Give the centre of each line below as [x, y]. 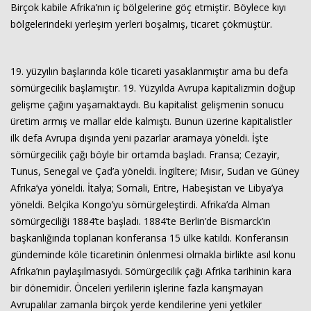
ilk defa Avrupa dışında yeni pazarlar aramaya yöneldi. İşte [140, 138]
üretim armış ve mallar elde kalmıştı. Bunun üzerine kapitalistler [151, 121]
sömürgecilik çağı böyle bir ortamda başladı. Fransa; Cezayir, [145, 154]
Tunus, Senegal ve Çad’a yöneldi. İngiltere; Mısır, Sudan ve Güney [155, 171]
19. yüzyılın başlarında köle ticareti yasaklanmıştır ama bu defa [149, 71]
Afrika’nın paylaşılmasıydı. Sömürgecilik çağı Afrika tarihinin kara [151, 271]
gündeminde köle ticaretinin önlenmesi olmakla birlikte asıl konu [153, 254]
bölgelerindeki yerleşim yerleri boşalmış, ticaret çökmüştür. [141, 24]
